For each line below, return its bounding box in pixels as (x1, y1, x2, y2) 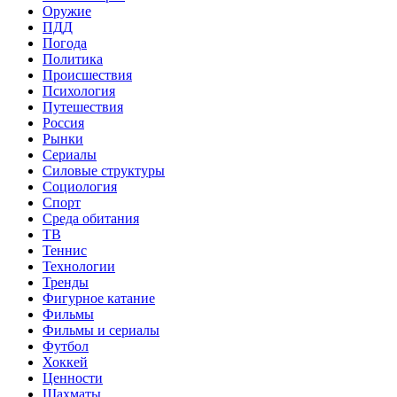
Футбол (43, 339, 89, 354)
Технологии (43, 259, 115, 275)
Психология (43, 83, 115, 99)
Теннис (43, 243, 87, 259)
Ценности (43, 370, 103, 386)
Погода (43, 35, 87, 51)
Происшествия (43, 67, 132, 83)
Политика (43, 51, 103, 67)
